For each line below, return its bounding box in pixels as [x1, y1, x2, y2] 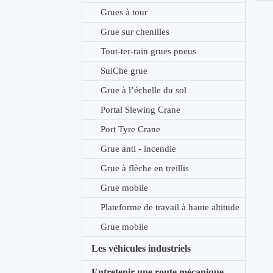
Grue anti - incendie [101, 144, 177, 154]
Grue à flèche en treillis [101, 163, 190, 173]
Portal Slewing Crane [101, 105, 181, 115]
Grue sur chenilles [101, 27, 170, 37]
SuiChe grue [101, 66, 148, 76]
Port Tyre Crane [101, 124, 161, 134]
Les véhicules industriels [91, 243, 191, 253]
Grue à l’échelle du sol [101, 85, 187, 95]
